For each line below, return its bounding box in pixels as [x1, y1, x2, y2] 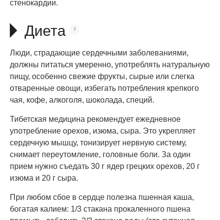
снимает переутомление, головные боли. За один [10, 150, 191, 159]
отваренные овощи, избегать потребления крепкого [10, 83, 199, 92]
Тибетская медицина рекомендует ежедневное [10, 114, 181, 123]
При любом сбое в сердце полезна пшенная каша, [10, 192, 194, 201]
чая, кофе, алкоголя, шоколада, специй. [10, 95, 154, 104]
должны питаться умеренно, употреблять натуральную [10, 60, 210, 69]
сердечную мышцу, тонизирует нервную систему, [10, 138, 187, 147]
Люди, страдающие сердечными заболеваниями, [10, 48, 189, 57]
